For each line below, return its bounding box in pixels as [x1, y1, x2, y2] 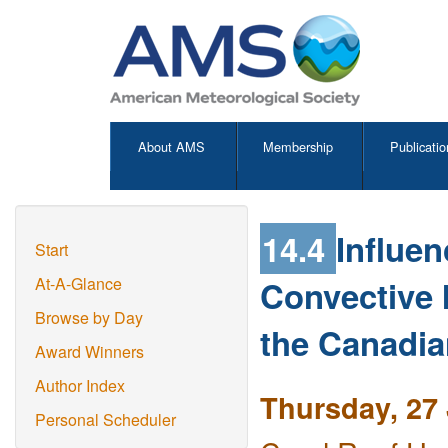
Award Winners [35, 340, 144, 363]
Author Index [35, 374, 125, 397]
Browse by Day [35, 306, 143, 329]
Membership [263, 137, 334, 156]
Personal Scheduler [35, 408, 176, 431]
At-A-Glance [35, 272, 122, 295]
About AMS [138, 137, 206, 156]
